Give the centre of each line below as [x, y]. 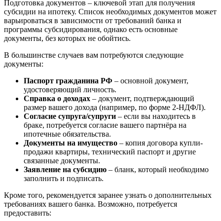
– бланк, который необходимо [158, 170]
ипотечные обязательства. [67, 134]
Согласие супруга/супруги [70, 116]
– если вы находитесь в [156, 116]
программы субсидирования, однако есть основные [91, 30]
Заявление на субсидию [65, 170]
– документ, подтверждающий [142, 99]
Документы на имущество [71, 143]
